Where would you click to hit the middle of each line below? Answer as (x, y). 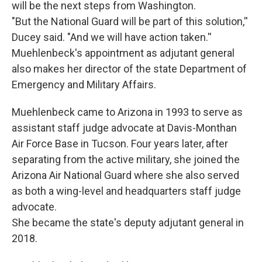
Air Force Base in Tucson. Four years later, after (120, 144)
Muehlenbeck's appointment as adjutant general (123, 53)
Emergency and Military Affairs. (84, 85)
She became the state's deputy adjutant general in (128, 223)
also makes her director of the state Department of (129, 69)
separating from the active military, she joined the (126, 160)
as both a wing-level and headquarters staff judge (126, 191)
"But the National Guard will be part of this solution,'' (130, 22)
